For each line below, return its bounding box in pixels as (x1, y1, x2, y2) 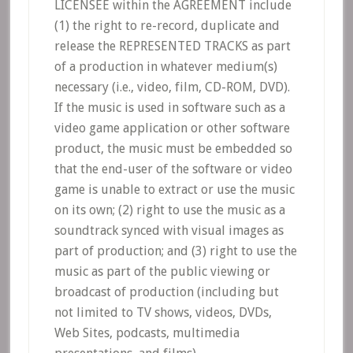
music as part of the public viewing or (54, 264, 270, 279)
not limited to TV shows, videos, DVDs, (54, 305, 272, 320)
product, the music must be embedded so (54, 141, 292, 156)
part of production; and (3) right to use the (54, 243, 297, 258)
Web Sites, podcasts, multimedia (54, 325, 240, 340)
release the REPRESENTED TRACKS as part (54, 39, 291, 54)
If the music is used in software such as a (54, 100, 285, 115)
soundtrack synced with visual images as (54, 223, 284, 238)
